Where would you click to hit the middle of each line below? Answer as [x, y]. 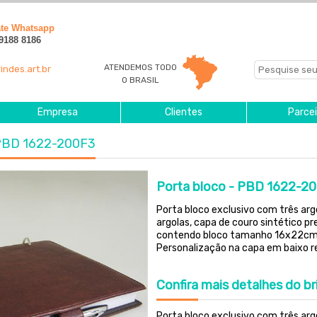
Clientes [183, 112]
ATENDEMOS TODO [141, 67]
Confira [177, 285]
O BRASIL [141, 80]
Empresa [57, 112]
